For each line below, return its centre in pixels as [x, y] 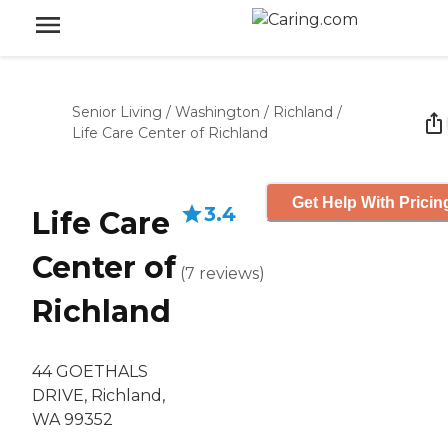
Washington [217, 112]
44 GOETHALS [90, 372]
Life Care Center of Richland [170, 133]
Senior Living [117, 112]
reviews [229, 273]
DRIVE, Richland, [98, 396]
